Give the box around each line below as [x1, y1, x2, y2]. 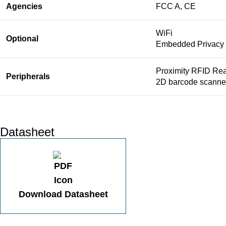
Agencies [6, 2, 42, 11]
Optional [6, 34, 38, 43]
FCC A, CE [156, 2, 196, 11]
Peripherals [6, 72, 50, 81]
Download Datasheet [18, 189, 108, 199]
